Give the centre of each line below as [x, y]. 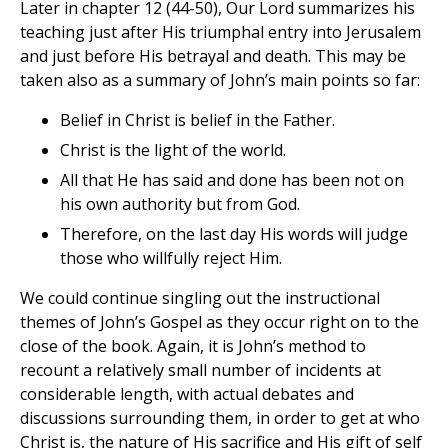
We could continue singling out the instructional [200, 298]
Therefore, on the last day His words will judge [234, 234]
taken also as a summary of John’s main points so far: [220, 80]
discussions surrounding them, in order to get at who [220, 418]
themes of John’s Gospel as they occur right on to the [219, 322]
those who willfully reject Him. [171, 258]
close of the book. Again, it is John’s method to [193, 346]
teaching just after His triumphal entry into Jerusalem [220, 32]
